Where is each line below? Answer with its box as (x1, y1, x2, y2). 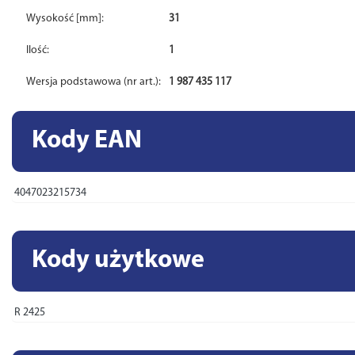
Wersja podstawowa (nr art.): (26, 76, 162, 88)
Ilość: (26, 44, 50, 56)
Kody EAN (32, 128, 142, 154)
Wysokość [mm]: (26, 13, 105, 25)
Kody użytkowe (32, 248, 204, 273)
